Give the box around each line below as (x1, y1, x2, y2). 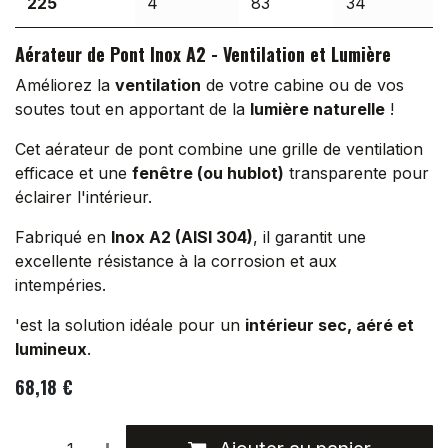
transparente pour (284, 163, 429, 184)
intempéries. (15, 275, 111, 296)
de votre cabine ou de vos (201, 75, 404, 96)
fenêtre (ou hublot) (132, 163, 284, 184)
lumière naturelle (250, 99, 385, 120)
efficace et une (15, 163, 132, 184)
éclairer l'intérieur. (15, 187, 157, 208)
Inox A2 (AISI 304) (111, 227, 253, 248)
